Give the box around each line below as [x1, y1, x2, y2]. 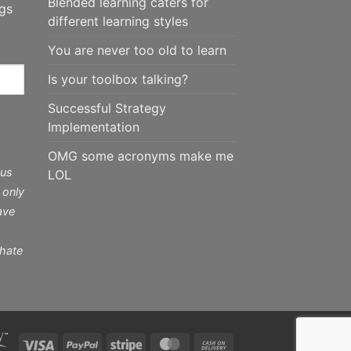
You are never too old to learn [48, 42, 226, 58]
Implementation [48, 118, 139, 135]
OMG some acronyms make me [48, 147, 233, 164]
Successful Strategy [48, 100, 166, 116]
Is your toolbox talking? [48, 71, 188, 87]
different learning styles [48, 13, 188, 29]
